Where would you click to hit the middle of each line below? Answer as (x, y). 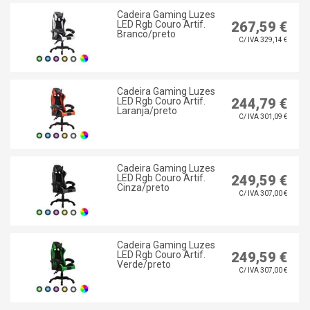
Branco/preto (146, 34)
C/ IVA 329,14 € (263, 40)
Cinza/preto (143, 188)
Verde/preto (144, 265)
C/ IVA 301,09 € (263, 117)
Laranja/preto (147, 111)
